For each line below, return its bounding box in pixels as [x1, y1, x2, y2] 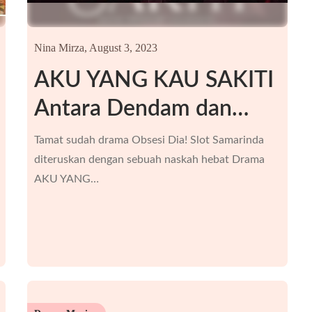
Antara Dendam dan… [33, 97, 249, 120]
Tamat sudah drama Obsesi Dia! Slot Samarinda [33, 134, 264, 146]
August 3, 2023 [88, 42, 157, 54]
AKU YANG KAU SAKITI [33, 69, 274, 91]
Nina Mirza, [33, 42, 87, 54]
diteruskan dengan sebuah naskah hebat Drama [33, 154, 265, 165]
